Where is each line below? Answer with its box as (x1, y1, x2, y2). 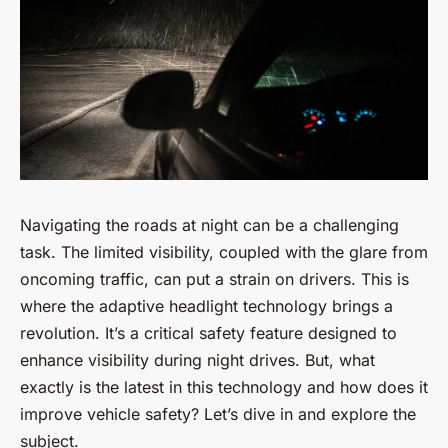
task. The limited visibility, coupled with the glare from (20, 241, 428, 262)
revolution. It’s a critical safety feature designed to (20, 322, 397, 343)
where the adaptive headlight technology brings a (20, 295, 393, 316)
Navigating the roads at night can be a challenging (20, 214, 399, 235)
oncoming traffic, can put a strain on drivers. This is (20, 268, 409, 289)
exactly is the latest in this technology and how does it (20, 376, 428, 397)
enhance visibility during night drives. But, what (20, 349, 375, 370)
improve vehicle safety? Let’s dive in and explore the (20, 403, 416, 424)
